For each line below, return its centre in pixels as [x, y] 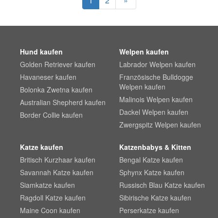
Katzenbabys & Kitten [155, 147]
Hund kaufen [42, 52]
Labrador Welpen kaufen [157, 64]
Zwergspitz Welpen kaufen [160, 125]
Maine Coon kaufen [50, 210]
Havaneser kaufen [48, 77]
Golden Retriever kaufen [58, 64]
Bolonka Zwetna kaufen [56, 90]
